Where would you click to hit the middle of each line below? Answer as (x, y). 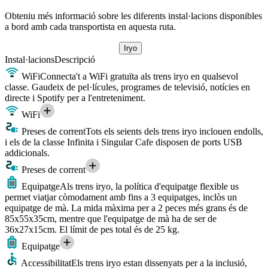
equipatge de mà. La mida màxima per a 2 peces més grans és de (126, 208)
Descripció (75, 59)
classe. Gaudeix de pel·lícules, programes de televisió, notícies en (127, 87)
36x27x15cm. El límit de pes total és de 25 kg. (92, 229)
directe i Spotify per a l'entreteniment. (75, 98)
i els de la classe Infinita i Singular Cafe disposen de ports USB (124, 142)
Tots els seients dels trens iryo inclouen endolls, (174, 131)
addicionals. (27, 153)
